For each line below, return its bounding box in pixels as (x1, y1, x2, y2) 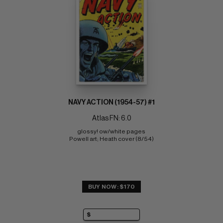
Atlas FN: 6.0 (92, 114, 131, 122)
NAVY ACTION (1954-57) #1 (68, 99, 155, 106)
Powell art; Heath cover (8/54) (69, 135, 154, 142)
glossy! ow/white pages (77, 128, 146, 134)
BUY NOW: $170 (88, 183, 135, 190)
